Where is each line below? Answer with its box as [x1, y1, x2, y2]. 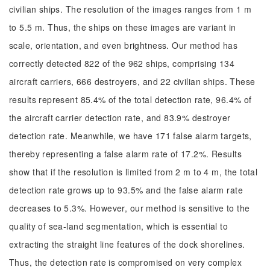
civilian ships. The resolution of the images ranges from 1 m [9, 3, 252, 15]
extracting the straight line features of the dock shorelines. [9, 238, 245, 250]
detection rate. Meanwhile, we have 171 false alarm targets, [9, 130, 252, 142]
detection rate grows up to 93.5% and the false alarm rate [9, 184, 243, 196]
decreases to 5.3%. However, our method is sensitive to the [9, 202, 250, 214]
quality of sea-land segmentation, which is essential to [9, 220, 228, 232]
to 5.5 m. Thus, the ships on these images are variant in [9, 21, 236, 33]
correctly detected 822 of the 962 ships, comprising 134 [9, 57, 235, 69]
